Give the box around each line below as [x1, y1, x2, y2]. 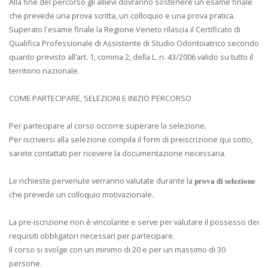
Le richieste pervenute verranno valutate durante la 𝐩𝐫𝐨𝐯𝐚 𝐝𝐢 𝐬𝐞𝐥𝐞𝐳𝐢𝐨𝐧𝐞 [9, 175, 255, 186]
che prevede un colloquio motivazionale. [9, 188, 154, 200]
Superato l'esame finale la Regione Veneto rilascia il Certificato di [9, 23, 240, 35]
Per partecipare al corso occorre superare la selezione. [9, 120, 206, 131]
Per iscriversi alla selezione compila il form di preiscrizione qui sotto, [9, 133, 253, 145]
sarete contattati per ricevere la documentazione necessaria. [9, 147, 226, 159]
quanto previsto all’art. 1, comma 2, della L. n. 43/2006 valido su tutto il [9, 51, 253, 62]
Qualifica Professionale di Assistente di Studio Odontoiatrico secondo [9, 37, 259, 48]
